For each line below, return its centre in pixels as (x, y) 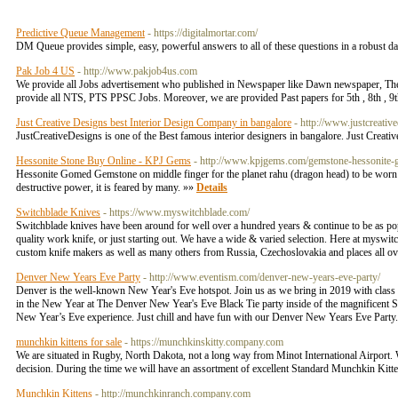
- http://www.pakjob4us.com (137, 71)
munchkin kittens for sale (69, 342)
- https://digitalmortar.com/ (203, 33)
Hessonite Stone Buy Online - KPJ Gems (103, 161)
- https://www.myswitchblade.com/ (176, 212)
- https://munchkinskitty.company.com (204, 342)
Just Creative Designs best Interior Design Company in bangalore (154, 123)
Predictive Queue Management (80, 33)
